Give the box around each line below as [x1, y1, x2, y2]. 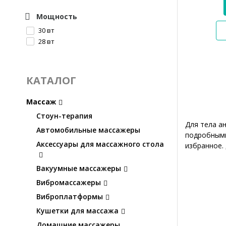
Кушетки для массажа [36, 206, 119, 216]
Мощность [36, 12, 77, 22]
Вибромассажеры [36, 178, 101, 188]
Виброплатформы [36, 192, 103, 202]
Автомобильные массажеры [36, 125, 140, 135]
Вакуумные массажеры [36, 163, 121, 174]
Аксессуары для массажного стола [36, 139, 164, 149]
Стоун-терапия [36, 111, 92, 121]
